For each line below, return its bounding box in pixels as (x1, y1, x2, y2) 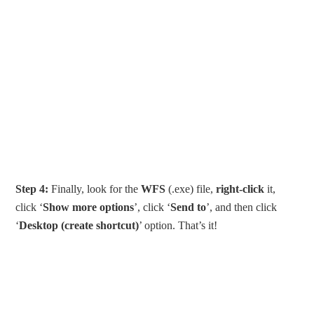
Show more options (43, 200, 135, 213)
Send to (170, 200, 207, 213)
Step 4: (15, 182, 49, 195)
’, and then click (206, 200, 278, 213)
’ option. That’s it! (139, 219, 218, 231)
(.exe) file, (165, 182, 217, 195)
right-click (216, 182, 265, 195)
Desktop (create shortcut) (19, 219, 139, 231)
